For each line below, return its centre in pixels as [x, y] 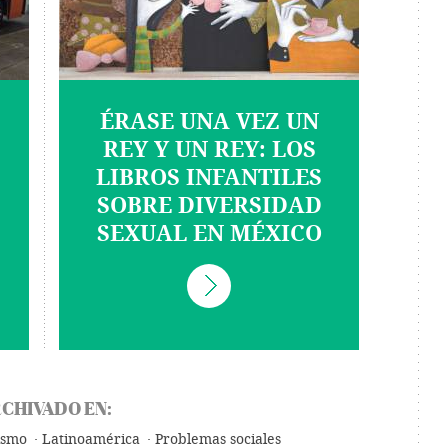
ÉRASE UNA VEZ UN [209, 122]
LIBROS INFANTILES [209, 178]
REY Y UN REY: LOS [209, 150]
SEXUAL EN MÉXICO [209, 234]
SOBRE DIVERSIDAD [209, 206]
